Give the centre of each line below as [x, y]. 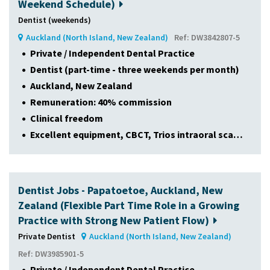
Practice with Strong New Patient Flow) [114, 220]
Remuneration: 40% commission [101, 102]
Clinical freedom [67, 118]
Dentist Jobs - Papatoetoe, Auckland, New [121, 190]
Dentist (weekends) [55, 20]
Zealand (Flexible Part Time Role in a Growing [129, 205]
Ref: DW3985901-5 [51, 253]
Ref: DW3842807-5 [207, 37]
